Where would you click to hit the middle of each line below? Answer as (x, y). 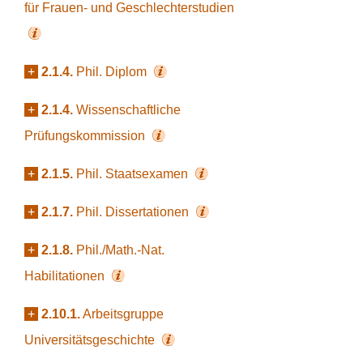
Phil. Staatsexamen (134, 174)
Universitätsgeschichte (91, 340)
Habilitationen (66, 276)
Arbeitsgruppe (123, 314)
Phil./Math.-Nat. (120, 250)
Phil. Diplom (113, 72)
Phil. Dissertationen (134, 212)
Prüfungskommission (86, 136)
